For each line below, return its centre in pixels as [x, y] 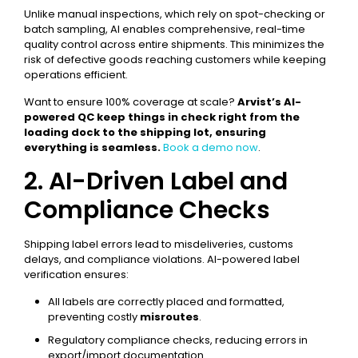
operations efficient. [76, 75]
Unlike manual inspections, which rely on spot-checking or [175, 14]
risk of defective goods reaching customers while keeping [175, 60]
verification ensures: [76, 274]
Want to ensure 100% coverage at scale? [131, 102]
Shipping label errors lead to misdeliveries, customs [159, 244]
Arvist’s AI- [269, 102]
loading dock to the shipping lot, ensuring [145, 132]
